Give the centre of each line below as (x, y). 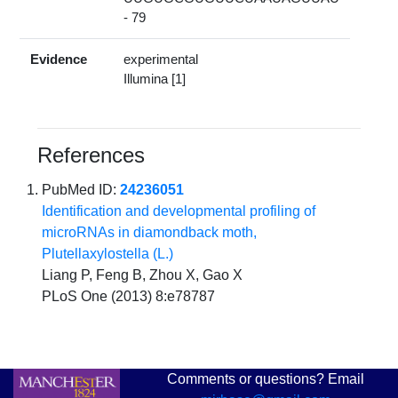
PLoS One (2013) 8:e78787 (129, 297)
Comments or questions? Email (266, 379)
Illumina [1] (155, 79)
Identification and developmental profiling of (179, 211)
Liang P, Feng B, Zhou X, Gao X (143, 275)
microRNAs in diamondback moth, (150, 233)
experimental (161, 60)
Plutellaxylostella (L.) (108, 254)
